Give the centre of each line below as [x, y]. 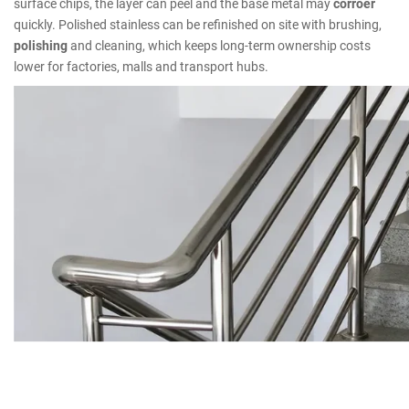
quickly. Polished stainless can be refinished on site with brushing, [198, 24]
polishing [41, 45]
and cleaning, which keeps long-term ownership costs [219, 45]
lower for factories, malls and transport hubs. [141, 66]
